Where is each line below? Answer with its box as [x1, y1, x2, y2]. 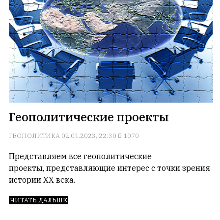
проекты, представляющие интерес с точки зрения [9, 163, 210, 173]
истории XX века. [9, 174, 75, 185]
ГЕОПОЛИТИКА [9, 131, 60, 140]
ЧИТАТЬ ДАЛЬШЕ [10, 195, 67, 204]
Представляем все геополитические [9, 151, 152, 161]
